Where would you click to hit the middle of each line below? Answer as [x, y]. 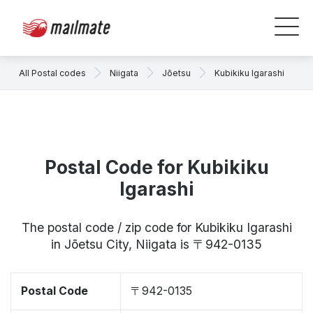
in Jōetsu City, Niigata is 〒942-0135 [156, 244]
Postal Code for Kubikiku [156, 167]
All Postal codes [52, 73]
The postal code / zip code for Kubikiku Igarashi [156, 227]
